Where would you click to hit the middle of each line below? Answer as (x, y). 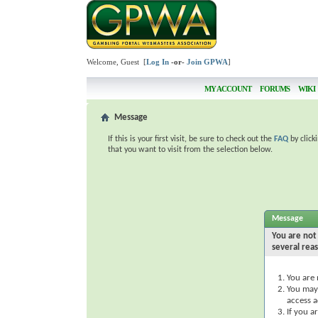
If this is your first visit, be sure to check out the (191, 139)
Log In (158, 62)
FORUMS (275, 89)
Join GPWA (207, 62)
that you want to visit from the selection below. (190, 150)
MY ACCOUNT (228, 89)
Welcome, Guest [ (116, 62)
